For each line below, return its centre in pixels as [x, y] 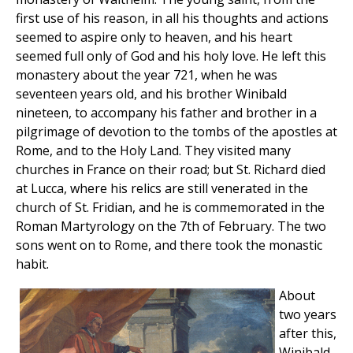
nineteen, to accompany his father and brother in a [166, 113]
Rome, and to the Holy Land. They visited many [153, 151]
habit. [32, 264]
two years [308, 315]
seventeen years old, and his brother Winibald [151, 94]
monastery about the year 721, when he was [147, 75]
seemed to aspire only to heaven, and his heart [154, 37]
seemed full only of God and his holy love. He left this [171, 56]
